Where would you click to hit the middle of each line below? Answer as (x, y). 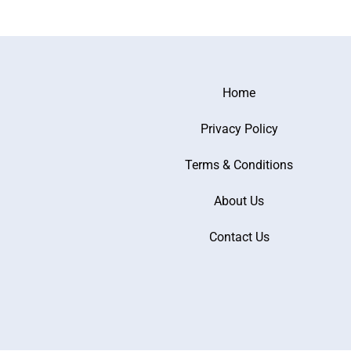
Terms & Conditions (239, 165)
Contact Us (239, 237)
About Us (239, 201)
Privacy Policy (239, 129)
